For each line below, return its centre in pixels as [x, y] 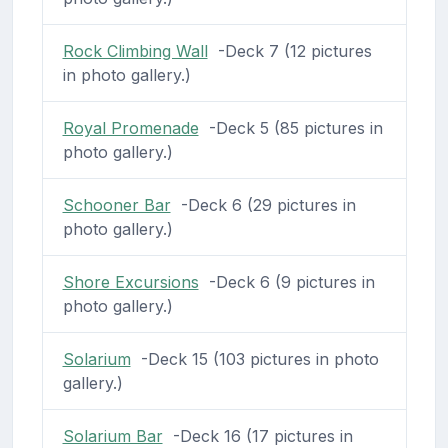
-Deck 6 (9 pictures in [286, 281]
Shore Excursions [130, 281]
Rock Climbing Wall [135, 50]
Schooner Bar [116, 204]
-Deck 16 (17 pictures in [257, 435]
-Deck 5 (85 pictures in [290, 127]
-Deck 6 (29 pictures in [263, 204]
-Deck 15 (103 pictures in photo [254, 358]
